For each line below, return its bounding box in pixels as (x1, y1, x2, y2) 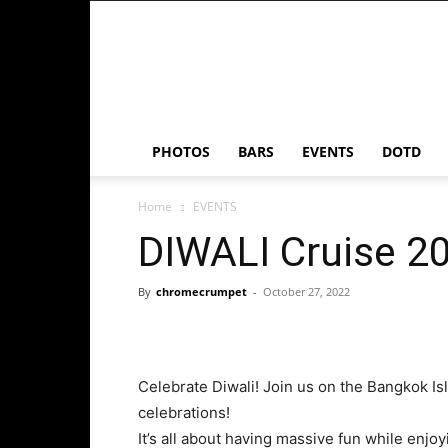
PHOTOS (152, 142, 210, 161)
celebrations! (138, 403, 230, 422)
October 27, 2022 (263, 284, 350, 299)
